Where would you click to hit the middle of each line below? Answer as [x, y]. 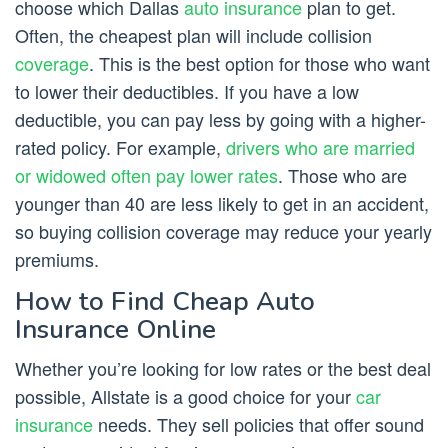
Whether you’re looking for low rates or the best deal [223, 368]
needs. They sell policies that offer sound [258, 424]
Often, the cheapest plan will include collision [193, 35]
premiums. [57, 259]
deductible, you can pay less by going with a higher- [220, 119]
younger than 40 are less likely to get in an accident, [222, 203]
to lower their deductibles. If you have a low [187, 91]
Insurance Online [115, 330]
